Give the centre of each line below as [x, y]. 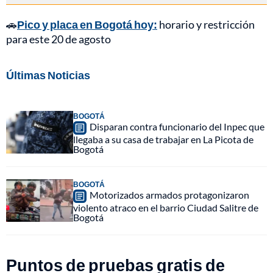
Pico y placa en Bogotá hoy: [87, 25]
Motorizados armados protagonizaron [169, 195]
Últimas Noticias [48, 75]
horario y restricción [206, 25]
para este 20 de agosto [58, 39]
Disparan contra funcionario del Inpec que [177, 127]
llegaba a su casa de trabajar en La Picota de [163, 140]
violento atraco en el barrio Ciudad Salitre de [166, 208]
